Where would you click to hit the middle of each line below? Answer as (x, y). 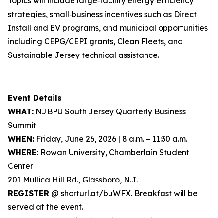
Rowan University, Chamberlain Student (114, 152)
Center (20, 166)
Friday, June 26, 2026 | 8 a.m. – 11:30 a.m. (111, 139)
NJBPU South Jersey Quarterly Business (110, 111)
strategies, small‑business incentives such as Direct (102, 14)
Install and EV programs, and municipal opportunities (108, 28)
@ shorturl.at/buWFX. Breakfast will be (123, 193)
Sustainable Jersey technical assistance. (83, 55)
